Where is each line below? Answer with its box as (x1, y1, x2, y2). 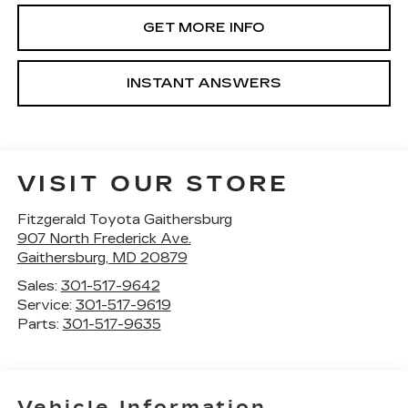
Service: (16, 296, 76, 313)
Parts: (16, 315, 63, 332)
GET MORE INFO (143, 19, 265, 36)
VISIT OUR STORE (16, 170, 290, 197)
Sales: (16, 277, 61, 294)
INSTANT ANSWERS (127, 75, 281, 91)
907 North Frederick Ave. (16, 229, 191, 247)
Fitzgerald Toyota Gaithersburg (16, 210, 232, 228)
